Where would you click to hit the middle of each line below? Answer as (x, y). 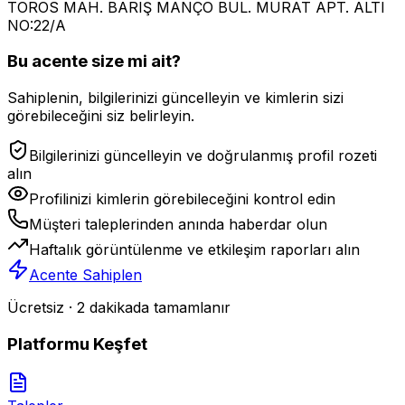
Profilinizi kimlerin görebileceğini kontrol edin (182, 199)
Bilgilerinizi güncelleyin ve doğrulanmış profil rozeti (203, 156)
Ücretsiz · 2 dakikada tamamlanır (119, 308)
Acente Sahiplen (85, 275)
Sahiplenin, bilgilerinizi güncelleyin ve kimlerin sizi (175, 98)
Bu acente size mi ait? (94, 61)
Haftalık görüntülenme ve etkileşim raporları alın (194, 250)
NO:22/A (37, 25)
